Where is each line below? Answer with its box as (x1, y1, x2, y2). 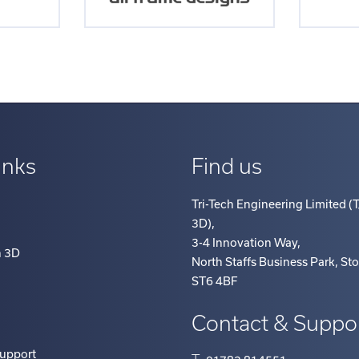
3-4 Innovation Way (192, 236, 298, 250)
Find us (192, 153, 263, 178)
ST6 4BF (192, 275, 239, 288)
